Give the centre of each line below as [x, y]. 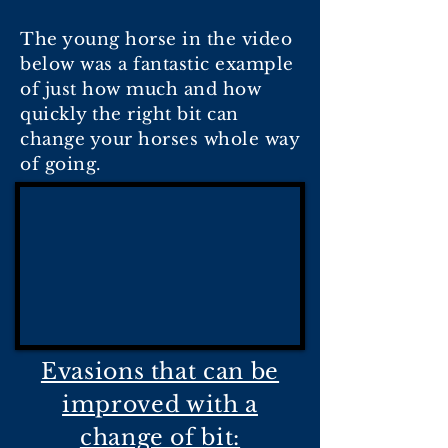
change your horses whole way [160, 139]
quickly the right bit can [129, 114]
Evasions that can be [160, 371]
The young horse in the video [156, 39]
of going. [61, 164]
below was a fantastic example [157, 64]
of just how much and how [141, 89]
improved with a [160, 404]
